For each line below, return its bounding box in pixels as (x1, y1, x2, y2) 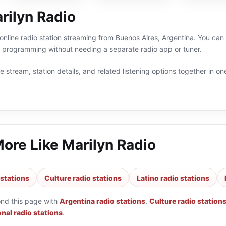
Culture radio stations (44, 173, 122, 182)
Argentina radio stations (60, 197, 145, 205)
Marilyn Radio (62, 136, 156, 153)
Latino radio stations (137, 173, 209, 182)
